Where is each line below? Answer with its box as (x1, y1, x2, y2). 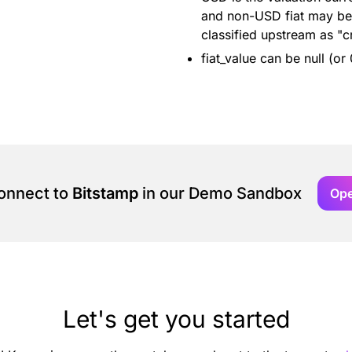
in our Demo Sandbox (137, 184, 302, 203)
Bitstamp (71, 184, 138, 203)
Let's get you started (62, 305, 290, 333)
